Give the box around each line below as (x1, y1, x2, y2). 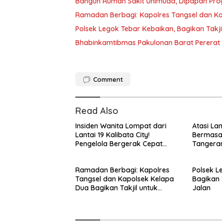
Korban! (75, 157, 102, 166)
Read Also (75, 105, 118, 116)
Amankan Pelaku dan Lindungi (75, 148, 175, 157)
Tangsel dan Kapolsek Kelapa (75, 174, 174, 183)
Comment (93, 75, 123, 83)
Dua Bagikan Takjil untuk (75, 183, 158, 192)
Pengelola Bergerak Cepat (75, 139, 163, 148)
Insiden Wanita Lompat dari (75, 121, 166, 130)
